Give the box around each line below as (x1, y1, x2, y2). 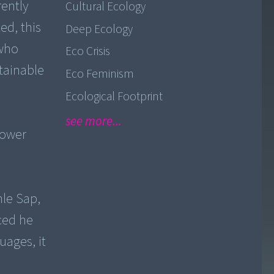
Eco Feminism (65, 65, 134, 83)
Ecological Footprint (65, 87, 163, 105)
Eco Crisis (65, 43, 110, 61)
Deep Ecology (65, 20, 133, 38)
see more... (65, 113, 122, 131)
